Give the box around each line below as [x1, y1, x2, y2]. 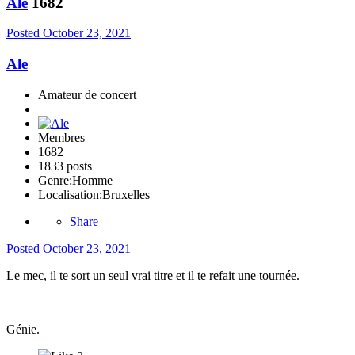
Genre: [38, 173, 72, 187]
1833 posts [38, 158, 92, 173]
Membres [38, 130, 85, 144]
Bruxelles [102, 187, 150, 201]
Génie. [6, 322, 43, 336]
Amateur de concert [38, 87, 136, 101]
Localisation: [38, 187, 102, 201]
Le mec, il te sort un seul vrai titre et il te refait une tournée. [6, 268, 303, 282]
